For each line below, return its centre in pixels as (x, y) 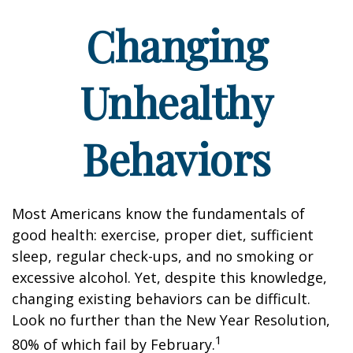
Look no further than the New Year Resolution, (171, 320)
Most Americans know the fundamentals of (158, 214)
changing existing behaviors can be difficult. (161, 299)
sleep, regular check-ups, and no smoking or (163, 256)
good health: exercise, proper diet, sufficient (163, 235)
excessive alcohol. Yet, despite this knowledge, (169, 277)
